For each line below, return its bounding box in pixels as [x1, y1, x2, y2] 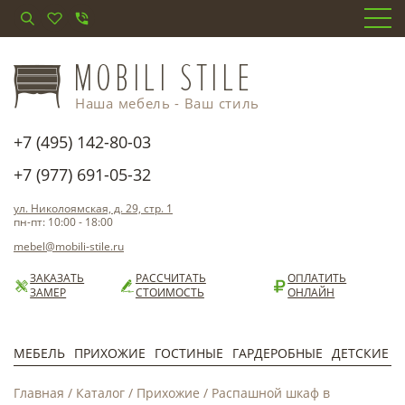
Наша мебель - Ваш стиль [75, 94, 260, 112]
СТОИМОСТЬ [135, 285, 204, 300]
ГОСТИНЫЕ [155, 344, 223, 362]
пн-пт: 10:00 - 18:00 [14, 214, 113, 230]
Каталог [76, 384, 125, 401]
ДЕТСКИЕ [332, 344, 389, 362]
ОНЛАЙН [287, 285, 335, 300]
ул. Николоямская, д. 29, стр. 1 [14, 201, 173, 216]
